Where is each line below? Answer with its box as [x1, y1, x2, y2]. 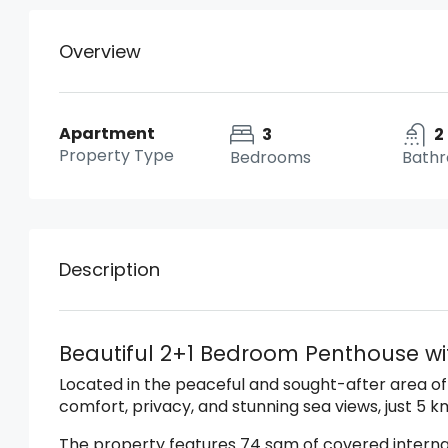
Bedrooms [230, 146, 312, 169]
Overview [59, 38, 141, 64]
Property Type [59, 144, 174, 167]
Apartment [59, 122, 155, 145]
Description [59, 257, 160, 282]
